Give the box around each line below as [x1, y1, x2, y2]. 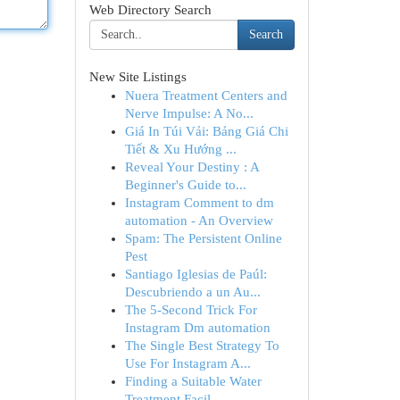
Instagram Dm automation [124, 321, 271, 335]
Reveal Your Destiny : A [124, 160, 259, 174]
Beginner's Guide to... [124, 178, 246, 192]
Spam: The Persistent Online [124, 231, 282, 246]
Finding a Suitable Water [124, 374, 262, 388]
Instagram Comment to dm [124, 196, 274, 210]
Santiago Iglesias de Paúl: [124, 267, 267, 281]
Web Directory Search [88, 3, 212, 17]
